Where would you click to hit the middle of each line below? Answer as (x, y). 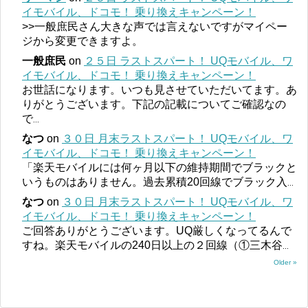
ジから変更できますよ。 (82, 41)
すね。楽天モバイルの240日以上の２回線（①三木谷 (152, 245)
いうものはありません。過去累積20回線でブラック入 (155, 181)
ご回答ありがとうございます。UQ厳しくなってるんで (157, 230)
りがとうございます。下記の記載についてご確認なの (154, 104)
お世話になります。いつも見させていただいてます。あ (159, 89)
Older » (285, 262)
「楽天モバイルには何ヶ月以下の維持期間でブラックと (159, 167)
